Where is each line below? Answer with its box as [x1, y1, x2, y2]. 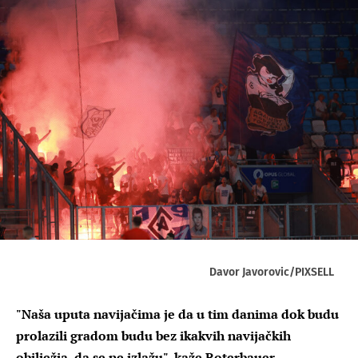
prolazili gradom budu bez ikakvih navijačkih [16, 326, 291, 344]
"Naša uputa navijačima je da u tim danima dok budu [16, 304, 339, 323]
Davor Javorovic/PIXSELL [209, 265, 334, 279]
